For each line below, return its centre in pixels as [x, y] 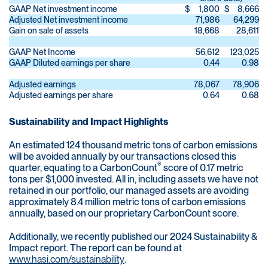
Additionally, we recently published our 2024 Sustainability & [133, 237]
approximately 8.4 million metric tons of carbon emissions [127, 202]
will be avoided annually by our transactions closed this [123, 157]
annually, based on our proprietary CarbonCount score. [124, 214]
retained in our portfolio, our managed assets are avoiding [129, 191]
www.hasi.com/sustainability [67, 260]
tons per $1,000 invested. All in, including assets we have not [134, 179]
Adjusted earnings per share [61, 95]
